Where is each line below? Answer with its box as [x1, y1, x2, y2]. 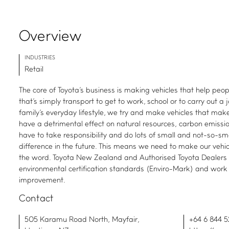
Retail [24, 66, 43, 74]
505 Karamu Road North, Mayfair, [24, 216, 139, 224]
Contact [19, 194, 54, 204]
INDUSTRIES [24, 55, 55, 61]
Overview [19, 30, 82, 45]
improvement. [19, 176, 66, 185]
